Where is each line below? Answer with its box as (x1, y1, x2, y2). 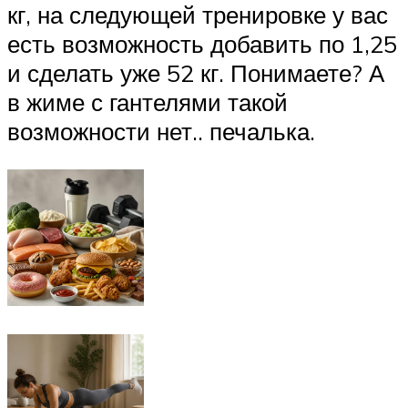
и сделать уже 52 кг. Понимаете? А (7, 58, 384, 88)
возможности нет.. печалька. (7, 117, 315, 147)
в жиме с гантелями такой (7, 87, 288, 117)
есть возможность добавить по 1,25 (7, 29, 397, 59)
